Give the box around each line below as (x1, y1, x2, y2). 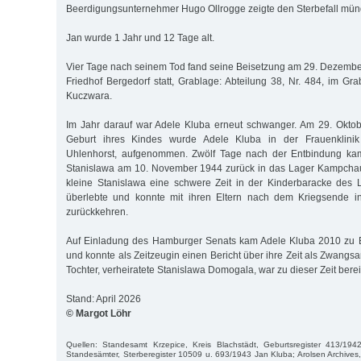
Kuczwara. (66, 89, 112, 102)
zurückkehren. (66, 205, 128, 218)
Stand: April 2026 (66, 293, 141, 305)
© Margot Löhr (66, 307, 131, 319)
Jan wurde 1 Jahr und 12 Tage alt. (66, 31, 214, 44)
